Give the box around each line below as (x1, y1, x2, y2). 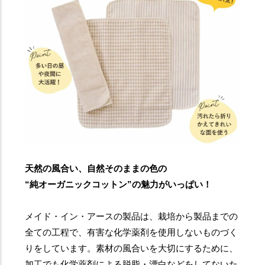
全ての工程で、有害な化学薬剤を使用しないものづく (25, 227, 238, 237)
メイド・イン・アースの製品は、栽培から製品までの (25, 211, 238, 221)
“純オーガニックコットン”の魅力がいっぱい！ (25, 179, 212, 189)
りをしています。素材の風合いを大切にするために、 (25, 243, 238, 253)
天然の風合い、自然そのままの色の (25, 163, 167, 173)
